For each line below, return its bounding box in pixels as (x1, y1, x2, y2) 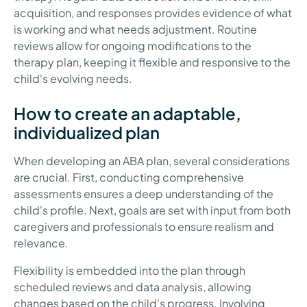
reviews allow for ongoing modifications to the (14, 38, 251, 53)
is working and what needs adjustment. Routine (14, 22, 257, 37)
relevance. (14, 236, 69, 251)
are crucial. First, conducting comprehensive (14, 170, 244, 185)
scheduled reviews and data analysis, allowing (14, 280, 251, 295)
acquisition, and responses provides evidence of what (14, 5, 292, 21)
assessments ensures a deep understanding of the (14, 186, 273, 201)
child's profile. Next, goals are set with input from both (14, 203, 291, 218)
